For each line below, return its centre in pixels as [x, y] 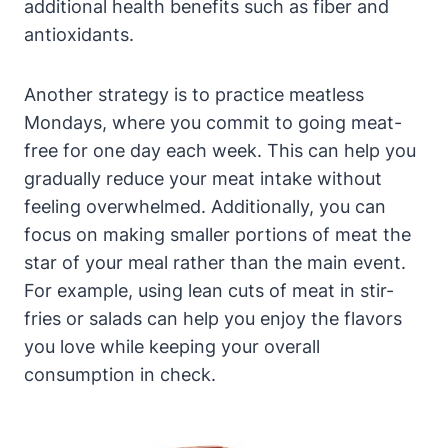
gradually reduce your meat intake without [203, 179]
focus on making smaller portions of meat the [217, 235]
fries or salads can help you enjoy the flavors [213, 319]
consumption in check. [120, 375]
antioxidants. [79, 35]
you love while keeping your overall [172, 347]
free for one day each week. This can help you [220, 151]
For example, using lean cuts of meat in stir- [209, 291]
